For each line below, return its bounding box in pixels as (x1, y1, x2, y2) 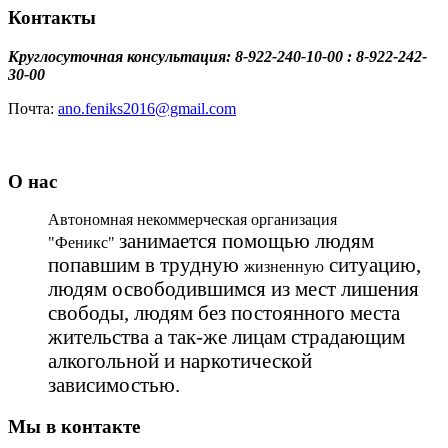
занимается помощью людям (119, 229, 374, 253)
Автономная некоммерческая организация (48, 211, 337, 229)
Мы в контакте (8, 415, 140, 437)
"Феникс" (48, 234, 119, 252)
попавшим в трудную (48, 253, 244, 277)
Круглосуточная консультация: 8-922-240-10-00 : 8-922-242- (8, 47, 427, 65)
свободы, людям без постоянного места (48, 301, 400, 325)
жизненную (244, 258, 324, 276)
